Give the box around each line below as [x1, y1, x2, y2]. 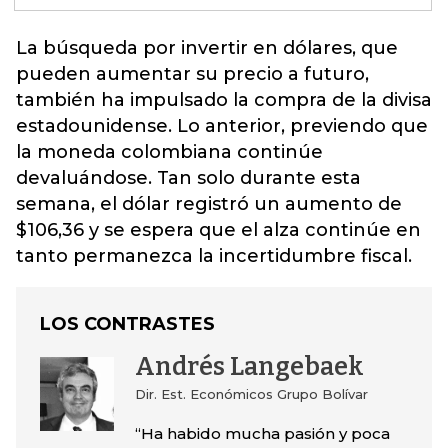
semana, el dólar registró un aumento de [16, 193, 402, 215]
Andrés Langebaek [134, 352, 364, 382]
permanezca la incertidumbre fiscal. [73, 245, 412, 267]
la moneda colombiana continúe [16, 141, 323, 163]
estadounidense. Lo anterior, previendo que [16, 115, 428, 137]
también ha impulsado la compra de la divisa [16, 89, 432, 111]
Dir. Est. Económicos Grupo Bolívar [134, 386, 368, 402]
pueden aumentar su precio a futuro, [16, 63, 369, 85]
